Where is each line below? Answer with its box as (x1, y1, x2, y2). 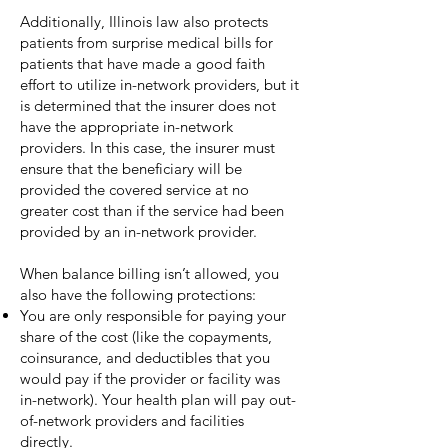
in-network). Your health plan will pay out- (20, 390, 296, 409)
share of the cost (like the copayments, (20, 327, 272, 346)
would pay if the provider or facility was (20, 369, 280, 388)
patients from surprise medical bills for (20, 33, 273, 52)
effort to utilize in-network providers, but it (20, 75, 299, 94)
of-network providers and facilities (20, 411, 244, 430)
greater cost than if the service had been (20, 201, 284, 220)
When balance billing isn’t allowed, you (20, 264, 279, 283)
